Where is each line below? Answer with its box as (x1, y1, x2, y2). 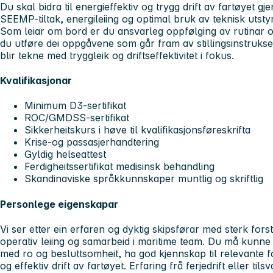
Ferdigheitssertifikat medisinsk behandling (24, 160, 214, 173)
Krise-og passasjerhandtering (24, 136, 159, 149)
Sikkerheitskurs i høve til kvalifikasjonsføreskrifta (24, 124, 250, 136)
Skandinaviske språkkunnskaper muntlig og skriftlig (24, 172, 263, 185)
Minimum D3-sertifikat (24, 99, 126, 112)
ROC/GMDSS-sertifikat (24, 112, 129, 124)
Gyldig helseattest (24, 148, 106, 161)
